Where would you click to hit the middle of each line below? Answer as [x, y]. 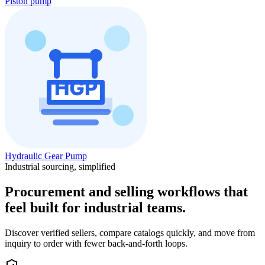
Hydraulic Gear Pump [46, 156]
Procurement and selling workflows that [126, 191]
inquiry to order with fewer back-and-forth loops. [96, 243]
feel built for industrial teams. [95, 207]
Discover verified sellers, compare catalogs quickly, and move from [130, 232]
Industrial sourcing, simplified [60, 166]
